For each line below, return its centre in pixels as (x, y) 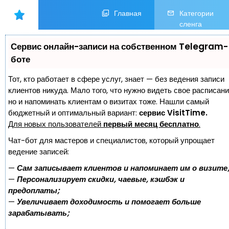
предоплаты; (34, 190)
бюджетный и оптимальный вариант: (74, 113)
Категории (197, 13)
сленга (191, 24)
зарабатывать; (39, 213)
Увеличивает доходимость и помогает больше (109, 202)
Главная (128, 13)
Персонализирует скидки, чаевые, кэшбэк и (101, 179)
